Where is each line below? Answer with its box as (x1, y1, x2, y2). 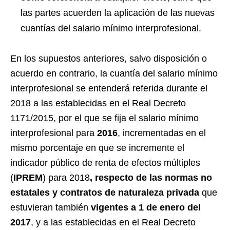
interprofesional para (10, 128, 97, 139)
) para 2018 (43, 172, 90, 183)
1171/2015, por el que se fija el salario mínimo (10, 113, 199, 124)
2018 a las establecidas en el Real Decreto (10, 98, 186, 109)
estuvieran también (10, 202, 91, 213)
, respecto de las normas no (90, 172, 212, 183)
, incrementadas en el (118, 128, 206, 139)
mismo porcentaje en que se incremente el (10, 143, 184, 154)
